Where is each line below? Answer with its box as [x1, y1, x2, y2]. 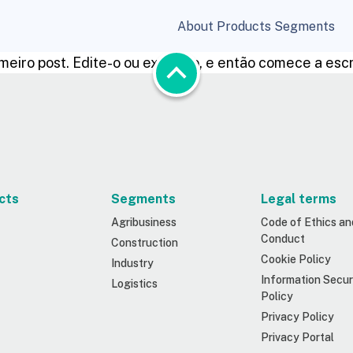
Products [217, 18, 271, 34]
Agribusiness [111, 216, 176, 229]
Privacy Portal [261, 331, 334, 344]
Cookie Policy [261, 253, 331, 266]
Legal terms [261, 191, 336, 206]
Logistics [111, 277, 158, 290]
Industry [111, 257, 154, 269]
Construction [111, 236, 178, 249]
